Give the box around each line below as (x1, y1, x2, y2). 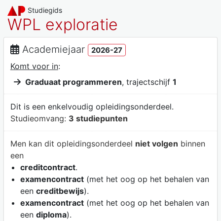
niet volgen (135, 138, 178, 148)
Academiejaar (22, 43, 85, 55)
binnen (178, 138, 205, 148)
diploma (36, 209, 67, 220)
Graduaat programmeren (25, 76, 122, 87)
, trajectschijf (121, 76, 173, 87)
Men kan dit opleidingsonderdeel (10, 138, 135, 148)
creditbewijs (36, 185, 84, 196)
